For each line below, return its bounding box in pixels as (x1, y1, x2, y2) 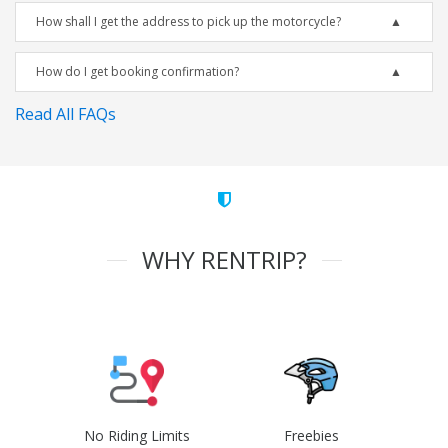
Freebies (283, 426, 339, 446)
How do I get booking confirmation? (36, 63, 239, 81)
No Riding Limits (84, 426, 190, 446)
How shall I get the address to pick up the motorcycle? (36, 13, 341, 31)
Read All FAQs (15, 103, 116, 126)
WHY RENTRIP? (141, 243, 307, 277)
